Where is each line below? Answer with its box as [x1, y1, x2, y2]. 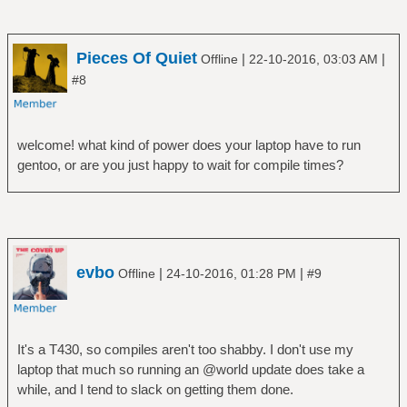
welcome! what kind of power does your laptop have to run [16, 137, 361, 153]
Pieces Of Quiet [76, 49, 197, 67]
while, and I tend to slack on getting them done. [16, 381, 293, 397]
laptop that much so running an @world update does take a [16, 361, 364, 377]
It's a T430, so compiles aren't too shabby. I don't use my [16, 341, 353, 357]
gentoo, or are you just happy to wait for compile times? [16, 157, 343, 173]
